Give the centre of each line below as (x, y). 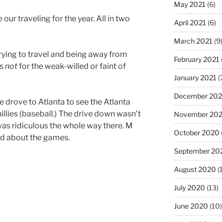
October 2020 (196, 132)
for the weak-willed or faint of (72, 66)
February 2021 (196, 59)
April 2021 (190, 22)
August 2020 (195, 169)
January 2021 (195, 77)
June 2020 (191, 206)
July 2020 (189, 187)
